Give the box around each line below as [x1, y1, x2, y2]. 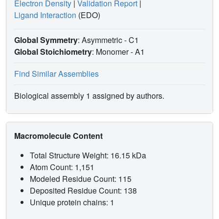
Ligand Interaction [14, 9, 76, 21]
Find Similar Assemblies [14, 68, 99, 80]
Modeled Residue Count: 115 [30, 173, 133, 185]
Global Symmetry [14, 34, 78, 46]
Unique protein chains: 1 [30, 197, 114, 208]
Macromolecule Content [14, 130, 105, 142]
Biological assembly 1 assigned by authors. [14, 90, 164, 102]
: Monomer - [92, 46, 135, 58]
